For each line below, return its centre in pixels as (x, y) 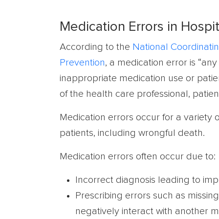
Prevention (82, 63)
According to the (96, 47)
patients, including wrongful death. (132, 133)
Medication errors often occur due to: (138, 156)
